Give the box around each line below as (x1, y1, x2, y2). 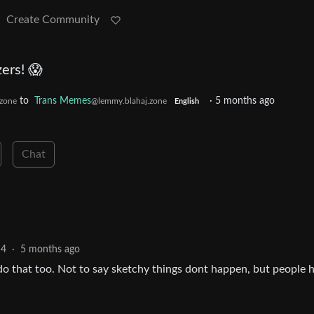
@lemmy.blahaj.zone (91, 97, 167, 105)
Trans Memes (34, 96, 91, 106)
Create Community (6, 14, 100, 25)
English (174, 98, 199, 105)
